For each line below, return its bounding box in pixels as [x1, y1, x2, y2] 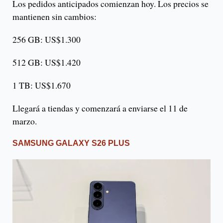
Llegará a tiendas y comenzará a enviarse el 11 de [12, 102, 188, 114]
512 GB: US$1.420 [12, 56, 81, 69]
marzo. [12, 115, 37, 127]
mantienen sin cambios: [12, 10, 97, 23]
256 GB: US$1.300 [12, 33, 81, 46]
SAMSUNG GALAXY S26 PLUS [12, 139, 130, 148]
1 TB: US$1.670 [12, 79, 71, 92]
